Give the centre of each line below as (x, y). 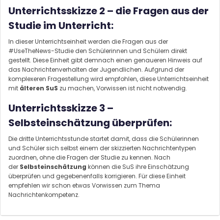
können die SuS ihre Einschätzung (138, 166)
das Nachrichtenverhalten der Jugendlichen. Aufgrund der (96, 69)
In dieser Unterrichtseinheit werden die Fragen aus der (88, 41)
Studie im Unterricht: (61, 25)
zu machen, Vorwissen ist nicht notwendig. (123, 88)
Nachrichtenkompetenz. (44, 194)
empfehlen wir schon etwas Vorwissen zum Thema (84, 185)
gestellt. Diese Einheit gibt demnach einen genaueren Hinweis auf (105, 60)
